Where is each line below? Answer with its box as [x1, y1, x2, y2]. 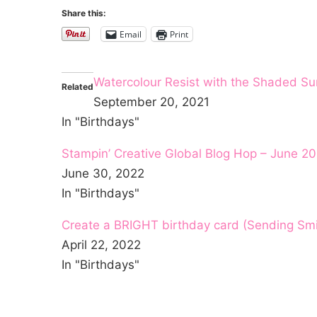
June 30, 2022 [62, 166, 144, 180]
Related [62, 81, 93, 92]
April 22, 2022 [62, 238, 141, 252]
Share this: [62, 8, 106, 18]
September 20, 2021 [93, 95, 209, 109]
